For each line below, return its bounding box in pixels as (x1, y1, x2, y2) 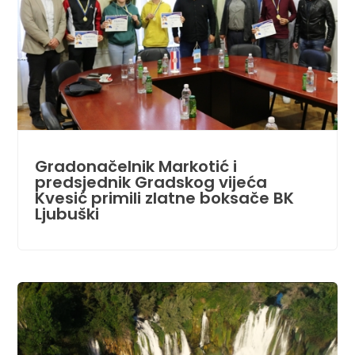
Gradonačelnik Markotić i (34, 155, 237, 177)
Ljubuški (34, 202, 99, 225)
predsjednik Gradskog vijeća (34, 170, 267, 193)
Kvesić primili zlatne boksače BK (34, 186, 294, 209)
